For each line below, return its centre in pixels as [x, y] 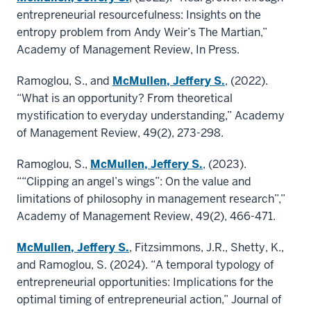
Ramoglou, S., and [65, 81]
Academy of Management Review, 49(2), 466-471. [146, 217]
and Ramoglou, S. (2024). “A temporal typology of [145, 265]
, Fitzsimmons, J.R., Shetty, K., [207, 248]
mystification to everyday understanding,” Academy [151, 116]
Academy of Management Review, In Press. [128, 50]
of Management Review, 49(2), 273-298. [120, 133]
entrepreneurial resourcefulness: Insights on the [139, 15]
